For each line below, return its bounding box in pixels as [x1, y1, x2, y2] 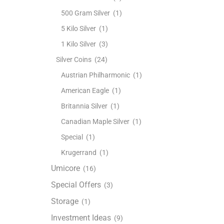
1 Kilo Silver [61, 39, 96, 48]
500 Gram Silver [61, 8, 110, 17]
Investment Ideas [51, 212, 111, 222]
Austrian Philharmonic [61, 70, 130, 79]
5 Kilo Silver [61, 24, 96, 32]
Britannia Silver [61, 101, 107, 110]
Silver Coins [56, 55, 91, 63]
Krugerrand [61, 148, 96, 156]
